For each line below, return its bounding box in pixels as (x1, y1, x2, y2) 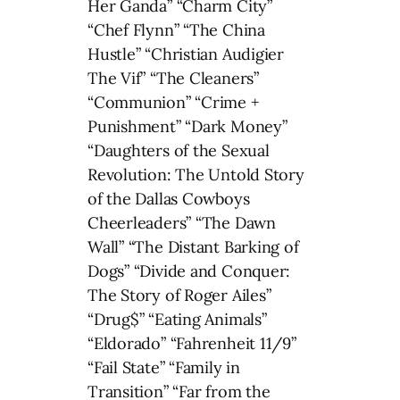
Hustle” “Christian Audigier (87, 44, 285, 65)
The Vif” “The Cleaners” (87, 68, 259, 89)
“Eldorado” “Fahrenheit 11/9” (87, 333, 296, 354)
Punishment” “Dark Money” (87, 116, 287, 137)
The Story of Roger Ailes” (87, 285, 271, 306)
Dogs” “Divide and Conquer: (87, 261, 291, 282)
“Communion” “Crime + (87, 92, 260, 113)
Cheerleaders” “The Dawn (87, 212, 276, 234)
